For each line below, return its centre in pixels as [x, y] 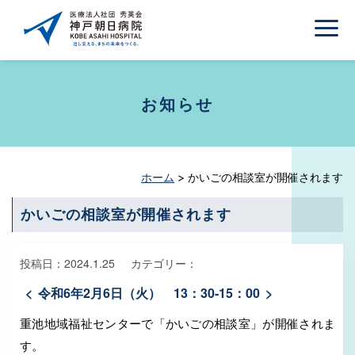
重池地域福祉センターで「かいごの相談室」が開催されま [177, 323]
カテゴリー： [164, 263]
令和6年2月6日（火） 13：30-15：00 [149, 293]
